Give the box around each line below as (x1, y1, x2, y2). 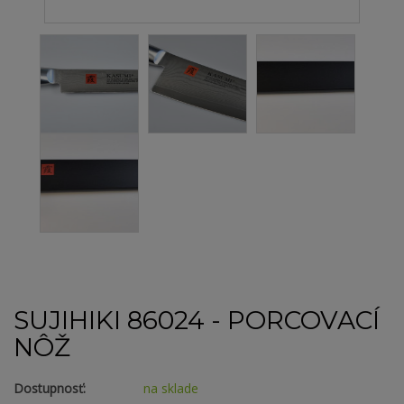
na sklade (143, 380, 198, 398)
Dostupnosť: (14, 380, 86, 398)
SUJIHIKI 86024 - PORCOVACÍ (14, 305, 380, 336)
